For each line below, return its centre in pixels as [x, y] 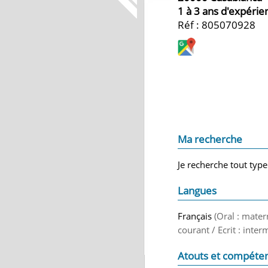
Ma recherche [210, 139]
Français [196, 216]
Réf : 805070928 [217, 25]
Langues [197, 191]
